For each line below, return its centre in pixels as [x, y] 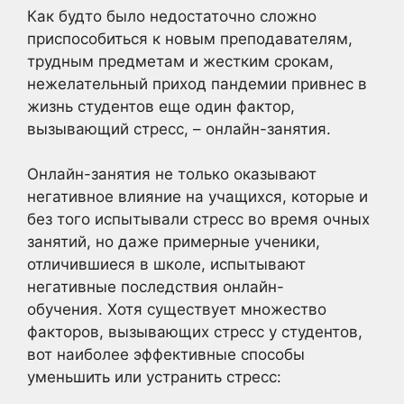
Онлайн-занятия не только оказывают [172, 174]
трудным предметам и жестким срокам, [180, 61]
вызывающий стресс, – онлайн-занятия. [179, 129]
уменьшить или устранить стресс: [154, 377]
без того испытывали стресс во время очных [198, 219]
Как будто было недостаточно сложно [172, 16]
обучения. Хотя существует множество [177, 309]
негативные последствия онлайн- [156, 287]
